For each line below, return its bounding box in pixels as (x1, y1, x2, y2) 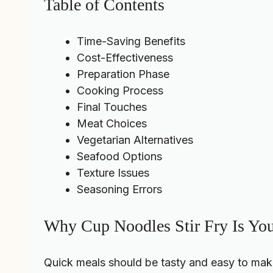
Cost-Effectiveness (77, 51, 173, 65)
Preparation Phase (77, 68, 169, 81)
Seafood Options (77, 150, 162, 163)
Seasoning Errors (77, 183, 162, 196)
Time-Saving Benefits (77, 35, 185, 48)
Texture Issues (77, 166, 149, 180)
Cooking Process (77, 84, 163, 97)
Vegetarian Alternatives (77, 133, 193, 147)
